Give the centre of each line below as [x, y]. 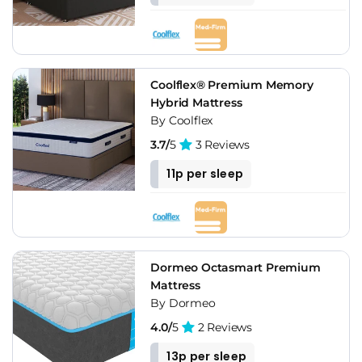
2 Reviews [223, 327]
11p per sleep [205, 173]
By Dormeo [183, 303]
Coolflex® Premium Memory [232, 84]
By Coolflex [182, 120]
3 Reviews [221, 144]
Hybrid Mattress [196, 102]
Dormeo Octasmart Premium [236, 267]
